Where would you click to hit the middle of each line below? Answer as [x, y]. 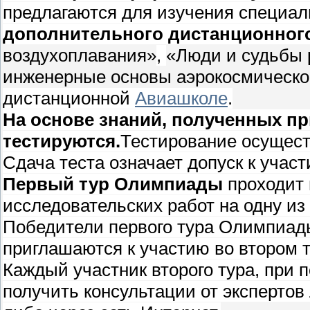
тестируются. [62, 141]
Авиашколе [181, 98]
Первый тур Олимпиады [113, 184]
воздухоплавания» [80, 55]
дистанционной [69, 98]
